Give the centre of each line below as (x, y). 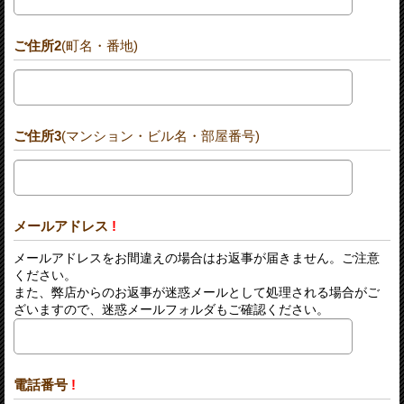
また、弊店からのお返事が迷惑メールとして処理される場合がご (197, 292)
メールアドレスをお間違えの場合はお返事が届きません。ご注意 (197, 257)
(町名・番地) (100, 45)
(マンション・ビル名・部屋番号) (161, 135)
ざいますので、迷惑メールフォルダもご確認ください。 (171, 309)
